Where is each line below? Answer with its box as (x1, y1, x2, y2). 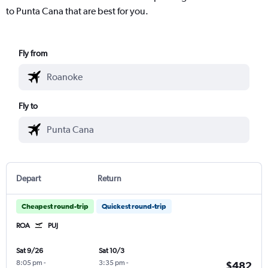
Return (97, 173, 121, 183)
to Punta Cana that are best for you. (6, 5, 148, 17)
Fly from (19, 48, 48, 58)
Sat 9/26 (16, 246, 43, 255)
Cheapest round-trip (22, 202, 89, 211)
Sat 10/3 (98, 246, 124, 255)
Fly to (19, 100, 38, 111)
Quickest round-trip (102, 202, 166, 211)
